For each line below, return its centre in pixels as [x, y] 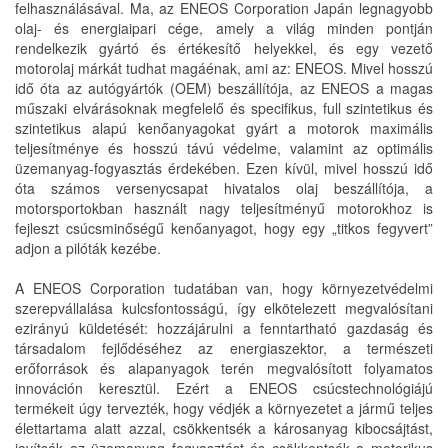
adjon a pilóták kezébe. [88, 248]
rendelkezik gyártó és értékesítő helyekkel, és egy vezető [224, 48]
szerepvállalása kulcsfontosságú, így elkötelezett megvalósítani [224, 308]
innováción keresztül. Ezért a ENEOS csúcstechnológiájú [224, 388]
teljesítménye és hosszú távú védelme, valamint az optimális [224, 148]
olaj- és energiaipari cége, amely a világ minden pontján [224, 28]
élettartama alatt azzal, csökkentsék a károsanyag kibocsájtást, [224, 428]
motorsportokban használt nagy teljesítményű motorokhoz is [224, 208]
